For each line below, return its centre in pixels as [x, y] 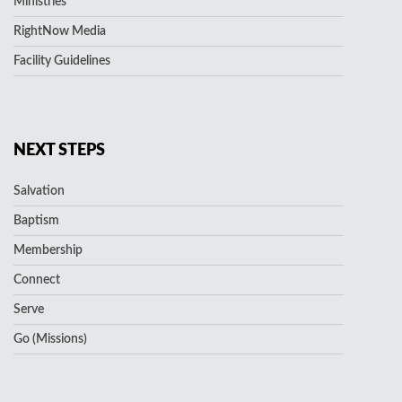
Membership [48, 250]
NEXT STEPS [59, 150]
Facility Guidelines [62, 61]
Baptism [36, 220]
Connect [37, 280]
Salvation [39, 191]
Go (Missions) [50, 339]
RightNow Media [60, 32]
